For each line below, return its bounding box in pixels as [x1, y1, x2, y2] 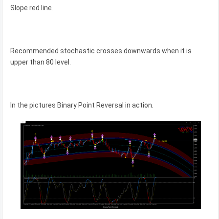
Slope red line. [10, 3, 53, 12]
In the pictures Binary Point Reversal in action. [10, 101, 153, 109]
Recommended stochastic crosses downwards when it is [10, 46, 192, 55]
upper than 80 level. [10, 58, 71, 66]
